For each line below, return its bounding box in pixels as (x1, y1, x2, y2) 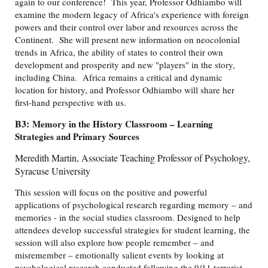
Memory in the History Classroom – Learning (32, 117, 213, 131)
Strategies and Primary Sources (15, 130, 139, 144)
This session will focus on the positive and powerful (15, 186, 207, 199)
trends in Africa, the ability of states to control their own (15, 46, 223, 59)
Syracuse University (15, 165, 90, 178)
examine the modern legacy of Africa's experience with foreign (15, 8, 249, 21)
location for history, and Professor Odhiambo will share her (15, 84, 234, 96)
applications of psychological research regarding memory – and (15, 199, 252, 211)
